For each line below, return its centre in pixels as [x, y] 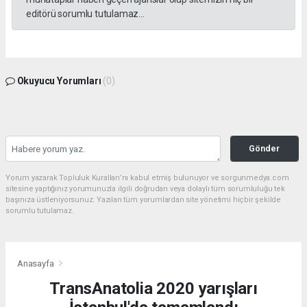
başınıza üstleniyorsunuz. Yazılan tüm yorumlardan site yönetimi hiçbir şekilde [144, 199]
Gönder [265, 148]
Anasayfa [37, 263]
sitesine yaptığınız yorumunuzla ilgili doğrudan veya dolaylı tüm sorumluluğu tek [145, 188]
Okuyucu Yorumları [59, 81]
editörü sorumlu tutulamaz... [85, 13]
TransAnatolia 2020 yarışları [153, 288]
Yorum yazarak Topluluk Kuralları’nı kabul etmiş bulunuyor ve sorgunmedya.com [147, 177]
